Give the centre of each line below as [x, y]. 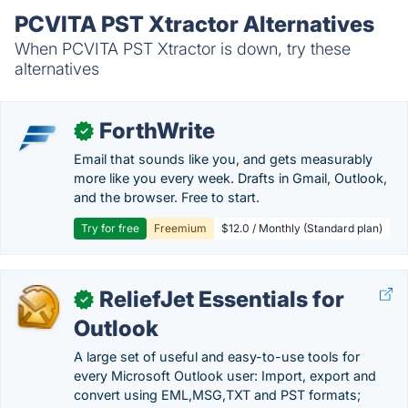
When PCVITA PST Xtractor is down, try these [183, 49]
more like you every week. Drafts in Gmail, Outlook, [230, 178]
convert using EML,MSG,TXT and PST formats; [217, 395]
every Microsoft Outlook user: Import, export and [225, 376]
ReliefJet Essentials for [222, 299]
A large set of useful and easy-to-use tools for [217, 357]
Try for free [110, 228]
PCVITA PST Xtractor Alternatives [194, 24]
